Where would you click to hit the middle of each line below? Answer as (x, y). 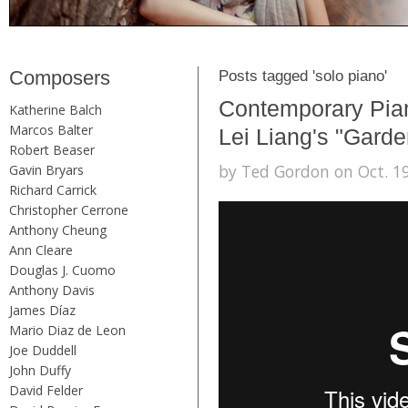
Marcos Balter (51, 129)
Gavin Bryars (46, 169)
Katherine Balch (56, 109)
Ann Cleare (41, 250)
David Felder (46, 390)
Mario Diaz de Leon (67, 330)
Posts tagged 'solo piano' (303, 75)
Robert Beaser (52, 149)
